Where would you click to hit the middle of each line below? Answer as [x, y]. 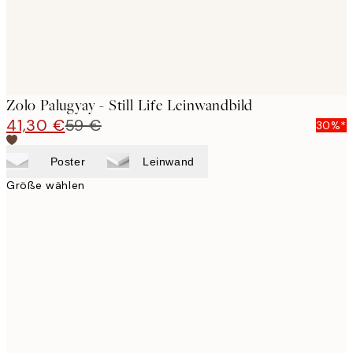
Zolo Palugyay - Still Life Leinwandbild [130, 105]
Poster [68, 162]
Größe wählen [46, 185]
